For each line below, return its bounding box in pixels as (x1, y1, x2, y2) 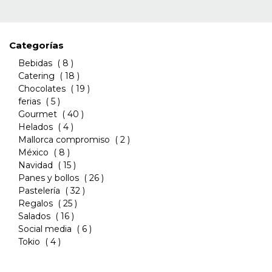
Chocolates (18, 83, 66, 95)
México (18, 147, 49, 158)
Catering (18, 70, 55, 82)
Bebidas (18, 58, 52, 69)
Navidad (18, 160, 53, 171)
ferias (18, 96, 43, 107)
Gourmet (18, 109, 57, 120)
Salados (18, 211, 50, 222)
